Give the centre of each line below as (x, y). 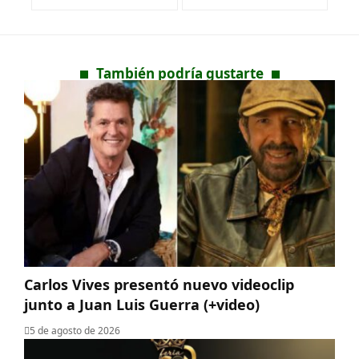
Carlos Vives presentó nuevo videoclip (159, 284)
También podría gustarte (179, 74)
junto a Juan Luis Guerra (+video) (142, 305)
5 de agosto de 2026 (75, 331)
